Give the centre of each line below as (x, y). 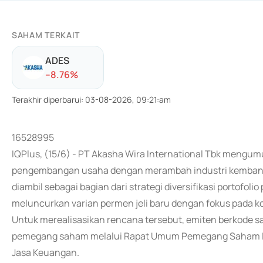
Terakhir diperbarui (46, 100)
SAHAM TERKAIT (46, 35)
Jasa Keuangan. (45, 252)
